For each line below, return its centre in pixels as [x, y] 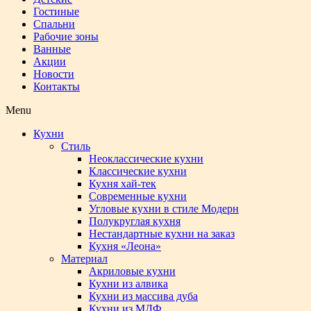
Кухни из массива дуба [143, 296]
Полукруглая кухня [135, 221]
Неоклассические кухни [146, 159]
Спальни [54, 24]
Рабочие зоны [66, 36]
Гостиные [56, 11]
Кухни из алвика [128, 284]
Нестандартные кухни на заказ [162, 234]
